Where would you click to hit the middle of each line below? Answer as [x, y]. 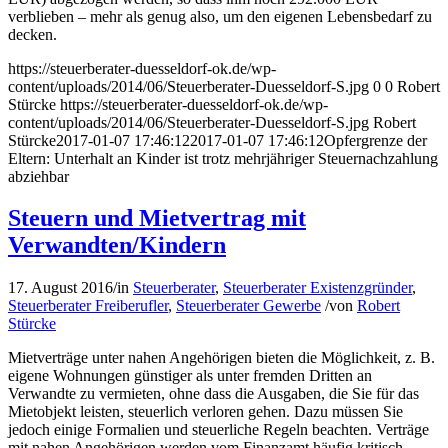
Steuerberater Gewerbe [248, 306]
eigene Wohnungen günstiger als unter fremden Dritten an [190, 376]
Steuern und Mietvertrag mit [157, 218]
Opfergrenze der [375, 140]
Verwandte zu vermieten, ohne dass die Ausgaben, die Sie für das [213, 394]
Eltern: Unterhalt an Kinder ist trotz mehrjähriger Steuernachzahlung [223, 158]
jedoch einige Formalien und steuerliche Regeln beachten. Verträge [218, 430]
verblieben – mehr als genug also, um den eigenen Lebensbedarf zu [220, 16]
